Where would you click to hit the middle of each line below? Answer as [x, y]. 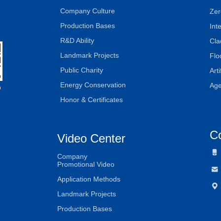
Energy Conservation [93, 85]
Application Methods [89, 179]
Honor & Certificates [92, 100]
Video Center [91, 138]
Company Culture [88, 11]
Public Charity [82, 70]
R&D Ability [77, 40]
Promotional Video [86, 164]
